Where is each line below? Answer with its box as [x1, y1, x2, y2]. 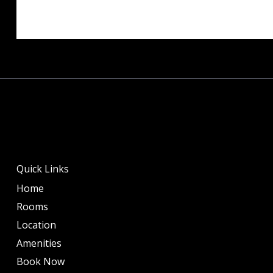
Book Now [16, 254, 65, 268]
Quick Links [16, 161, 69, 175]
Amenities [16, 236, 62, 250]
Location [16, 218, 56, 232]
